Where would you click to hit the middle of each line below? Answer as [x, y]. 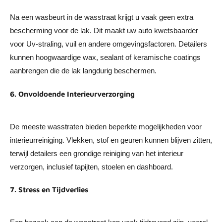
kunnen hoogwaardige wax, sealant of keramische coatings [105, 57]
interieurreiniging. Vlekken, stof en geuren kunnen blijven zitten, [111, 140]
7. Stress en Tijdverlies [49, 190]
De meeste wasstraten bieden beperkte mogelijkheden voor [106, 126]
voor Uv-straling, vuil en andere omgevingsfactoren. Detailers [109, 44]
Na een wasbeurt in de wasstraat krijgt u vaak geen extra [102, 17]
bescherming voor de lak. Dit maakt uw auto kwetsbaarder [104, 31]
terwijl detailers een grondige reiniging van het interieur [97, 153]
